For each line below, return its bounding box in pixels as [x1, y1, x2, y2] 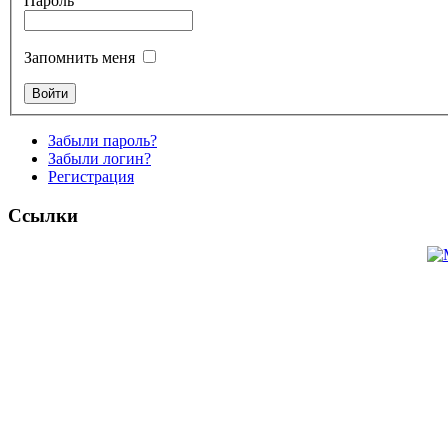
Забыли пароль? [48, 132, 157, 150]
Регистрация [48, 168, 134, 186]
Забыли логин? [48, 150, 151, 168]
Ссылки [8, 204, 78, 226]
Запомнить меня [24, 49, 135, 67]
